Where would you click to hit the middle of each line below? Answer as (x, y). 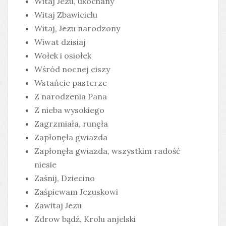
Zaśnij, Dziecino (65, 178)
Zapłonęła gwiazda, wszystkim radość (107, 151)
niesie (45, 165)
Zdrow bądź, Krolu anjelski (85, 219)
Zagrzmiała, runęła (71, 124)
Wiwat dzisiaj (60, 42)
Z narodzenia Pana (71, 97)
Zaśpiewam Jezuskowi (76, 192)
